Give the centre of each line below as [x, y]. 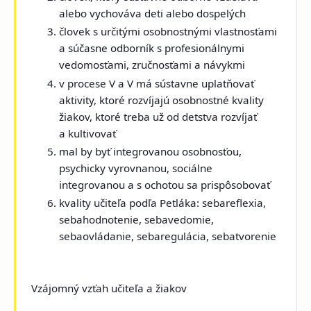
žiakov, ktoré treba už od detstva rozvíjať [158, 116]
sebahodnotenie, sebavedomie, [137, 220]
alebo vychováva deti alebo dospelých [153, 13]
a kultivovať [88, 133]
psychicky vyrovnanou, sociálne [136, 168]
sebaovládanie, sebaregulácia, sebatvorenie [168, 236]
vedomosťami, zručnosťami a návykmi [152, 65]
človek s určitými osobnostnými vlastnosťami [168, 32]
